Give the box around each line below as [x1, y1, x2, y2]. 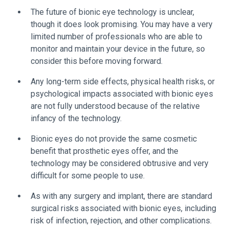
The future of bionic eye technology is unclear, [31, 7, 194, 17]
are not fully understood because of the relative [31, 101, 200, 111]
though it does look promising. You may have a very [31, 19, 213, 29]
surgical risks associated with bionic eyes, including [31, 203, 216, 213]
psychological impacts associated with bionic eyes [31, 89, 213, 99]
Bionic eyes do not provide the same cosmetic [31, 134, 197, 144]
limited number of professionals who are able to [31, 32, 202, 41]
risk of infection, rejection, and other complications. [31, 216, 212, 225]
